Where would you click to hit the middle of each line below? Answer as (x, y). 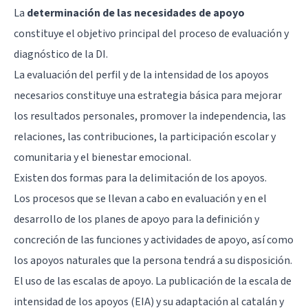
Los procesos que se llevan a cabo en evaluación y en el (140, 198)
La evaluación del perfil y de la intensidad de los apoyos (141, 75)
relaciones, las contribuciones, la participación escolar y (145, 136)
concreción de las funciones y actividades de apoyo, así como (154, 240)
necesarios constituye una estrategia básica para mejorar (148, 95)
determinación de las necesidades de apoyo (135, 13)
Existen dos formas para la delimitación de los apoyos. (140, 178)
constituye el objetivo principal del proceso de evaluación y (151, 33)
